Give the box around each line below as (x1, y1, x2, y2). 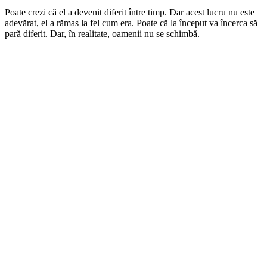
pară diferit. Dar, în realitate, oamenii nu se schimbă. (5, 28, 200, 39)
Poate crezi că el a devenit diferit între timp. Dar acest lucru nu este (5, 7, 254, 17)
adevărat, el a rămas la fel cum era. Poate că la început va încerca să (5, 17, 257, 28)
